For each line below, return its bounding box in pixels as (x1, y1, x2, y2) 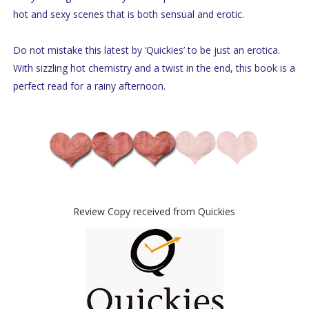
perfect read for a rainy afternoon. (12, 79, 166, 93)
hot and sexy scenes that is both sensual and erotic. (12, 8, 247, 21)
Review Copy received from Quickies (73, 205, 236, 219)
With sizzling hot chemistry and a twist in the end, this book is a (12, 61, 295, 75)
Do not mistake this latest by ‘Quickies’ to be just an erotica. (12, 43, 280, 57)
